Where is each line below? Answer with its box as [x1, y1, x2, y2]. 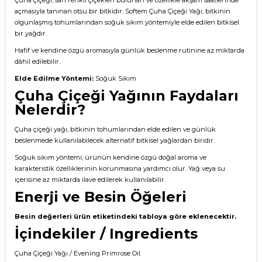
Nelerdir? [15, 101, 85, 118]
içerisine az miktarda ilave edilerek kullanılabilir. [15, 175, 166, 184]
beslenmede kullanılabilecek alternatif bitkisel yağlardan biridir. [15, 136, 215, 144]
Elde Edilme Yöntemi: [15, 74, 94, 82]
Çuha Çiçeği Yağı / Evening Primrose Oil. [15, 249, 142, 257]
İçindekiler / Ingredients [15, 225, 198, 242]
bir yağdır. [15, 29, 47, 37]
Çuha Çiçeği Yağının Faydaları [15, 87, 239, 104]
